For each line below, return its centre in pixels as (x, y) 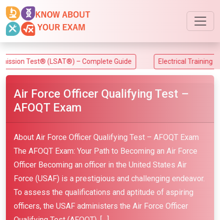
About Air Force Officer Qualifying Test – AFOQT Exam (106, 137)
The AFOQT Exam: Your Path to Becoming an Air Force (106, 151)
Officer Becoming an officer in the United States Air (100, 165)
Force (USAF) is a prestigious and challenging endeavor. (109, 179)
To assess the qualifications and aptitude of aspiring (104, 192)
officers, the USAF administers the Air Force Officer (101, 206)
